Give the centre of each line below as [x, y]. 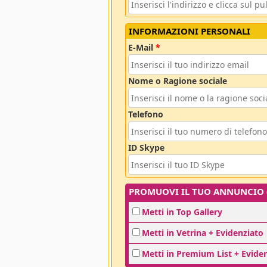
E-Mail [142, 48]
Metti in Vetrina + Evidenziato [203, 233]
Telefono [146, 114]
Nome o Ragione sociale [178, 81]
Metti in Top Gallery [182, 212]
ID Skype [147, 148]
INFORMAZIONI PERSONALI [190, 31]
